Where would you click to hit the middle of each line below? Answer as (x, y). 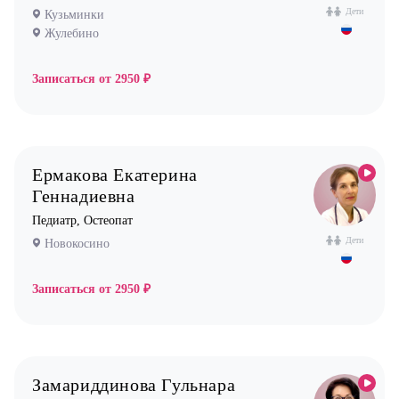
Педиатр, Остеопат (82, 220)
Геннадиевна (84, 196)
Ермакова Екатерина (115, 175)
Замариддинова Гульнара (134, 385)
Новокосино (77, 244)
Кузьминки (74, 15)
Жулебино (72, 33)
